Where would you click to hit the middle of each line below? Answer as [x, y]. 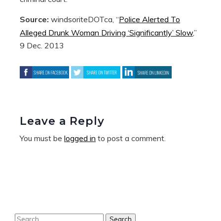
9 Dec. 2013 [42, 45]
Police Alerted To [149, 19]
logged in [80, 138]
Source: [35, 19]
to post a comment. [131, 138]
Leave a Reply [62, 121]
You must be [42, 138]
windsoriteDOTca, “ [85, 19]
